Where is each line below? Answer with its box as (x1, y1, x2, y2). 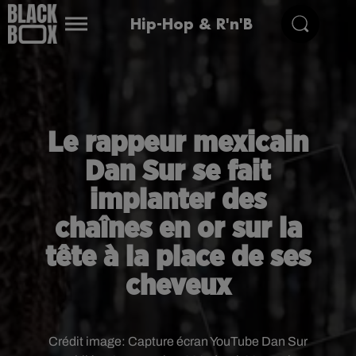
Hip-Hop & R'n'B (130, 14, 253, 33)
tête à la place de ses (45, 243, 311, 272)
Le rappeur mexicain (48, 129, 308, 157)
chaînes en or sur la (54, 215, 302, 243)
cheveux (125, 272, 231, 300)
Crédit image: (48, 335, 128, 348)
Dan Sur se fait (85, 157, 271, 186)
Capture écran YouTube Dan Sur (128, 335, 308, 348)
